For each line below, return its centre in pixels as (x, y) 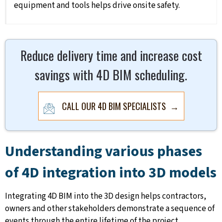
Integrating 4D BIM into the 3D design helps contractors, (106, 196)
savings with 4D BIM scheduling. (111, 75)
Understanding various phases (104, 152)
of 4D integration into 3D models (111, 173)
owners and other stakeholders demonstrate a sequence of (110, 209)
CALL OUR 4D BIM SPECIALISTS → (120, 106)
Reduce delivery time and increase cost (111, 55)
